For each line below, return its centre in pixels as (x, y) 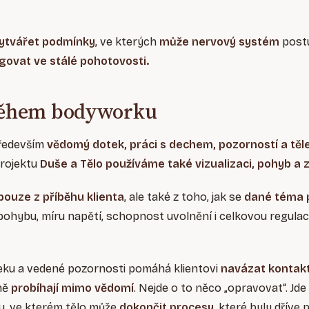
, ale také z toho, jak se (184, 197)
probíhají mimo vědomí (72, 288)
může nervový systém (219, 42)
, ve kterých (127, 42)
